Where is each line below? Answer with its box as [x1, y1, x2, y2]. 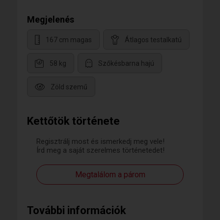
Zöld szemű [51, 82, 87, 91]
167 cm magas [46, 35, 92, 44]
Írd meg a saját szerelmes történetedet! [36, 145, 165, 155]
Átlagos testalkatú [125, 35, 182, 44]
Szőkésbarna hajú [98, 59, 154, 67]
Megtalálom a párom [75, 169, 145, 179]
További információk [27, 204, 126, 217]
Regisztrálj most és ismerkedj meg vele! [36, 137, 165, 146]
